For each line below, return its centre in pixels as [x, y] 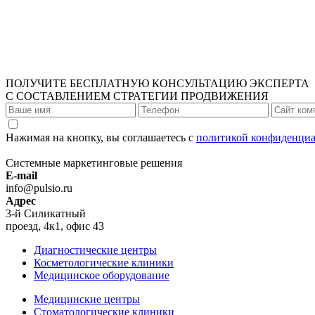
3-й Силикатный [46, 214]
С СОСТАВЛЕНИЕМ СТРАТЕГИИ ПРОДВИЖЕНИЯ [137, 96]
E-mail [21, 176]
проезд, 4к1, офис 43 [55, 226]
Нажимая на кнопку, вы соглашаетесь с [101, 138]
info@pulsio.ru [39, 188]
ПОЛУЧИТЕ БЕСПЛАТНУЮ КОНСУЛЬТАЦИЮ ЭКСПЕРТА [157, 84]
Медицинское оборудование [102, 276]
